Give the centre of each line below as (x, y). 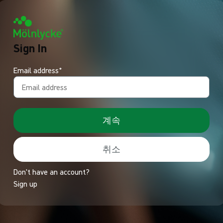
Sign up (25, 184)
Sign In (30, 48)
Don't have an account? (52, 172)
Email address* (38, 70)
